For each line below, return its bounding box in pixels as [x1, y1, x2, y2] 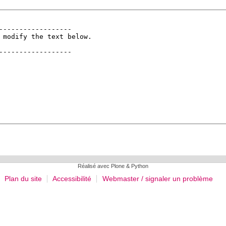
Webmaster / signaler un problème [102, 175, 213, 183]
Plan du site [5, 175, 42, 183]
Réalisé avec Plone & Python [78, 163, 148, 169]
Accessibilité [52, 175, 92, 183]
